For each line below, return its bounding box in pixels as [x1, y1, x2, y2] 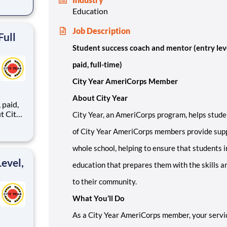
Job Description [72, 25, 130, 35]
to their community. [72, 176, 137, 186]
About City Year [72, 93, 128, 102]
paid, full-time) [72, 59, 122, 69]
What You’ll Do [72, 193, 125, 203]
